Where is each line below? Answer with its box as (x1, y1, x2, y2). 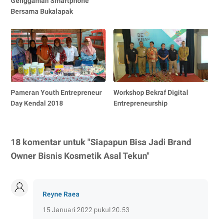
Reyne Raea (43, 190, 80, 198)
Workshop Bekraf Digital (113, 88, 189, 96)
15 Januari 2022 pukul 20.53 (43, 205, 130, 214)
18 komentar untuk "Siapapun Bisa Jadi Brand (11, 136, 191, 147)
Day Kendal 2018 (11, 99, 63, 107)
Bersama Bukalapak (11, 7, 73, 15)
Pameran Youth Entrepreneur (11, 88, 102, 96)
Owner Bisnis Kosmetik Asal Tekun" (11, 150, 150, 161)
